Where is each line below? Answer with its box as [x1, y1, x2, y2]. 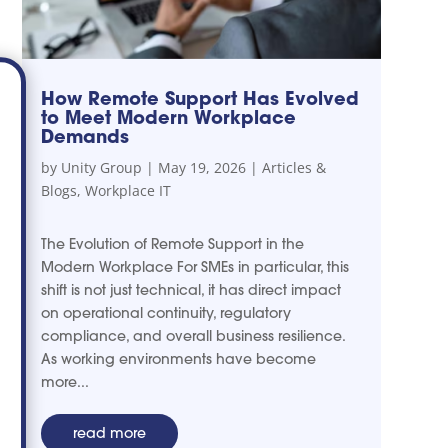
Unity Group [60, 158, 142, 178]
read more [72, 424, 146, 443]
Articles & [261, 158, 326, 178]
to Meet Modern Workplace [40, 106, 296, 130]
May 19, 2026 [157, 158, 246, 178]
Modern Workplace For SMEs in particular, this [40, 258, 349, 277]
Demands [40, 125, 129, 149]
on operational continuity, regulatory [40, 304, 291, 323]
